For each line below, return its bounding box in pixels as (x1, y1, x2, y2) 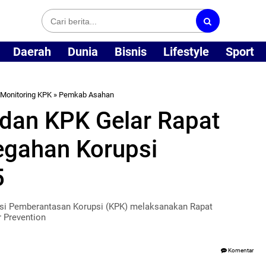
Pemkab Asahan (59, 90, 114, 99)
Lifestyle (163, 44, 209, 59)
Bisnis (115, 44, 147, 59)
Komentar (227, 247, 254, 254)
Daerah (13, 44, 51, 59)
